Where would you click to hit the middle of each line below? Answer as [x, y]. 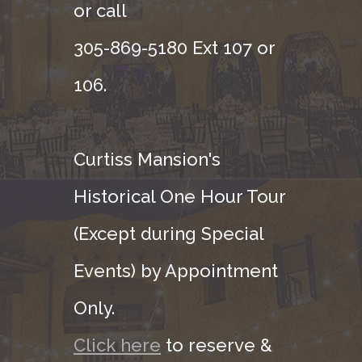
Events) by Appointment [176, 270]
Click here [117, 345]
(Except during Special [168, 233]
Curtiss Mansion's [147, 159]
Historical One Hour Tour [180, 196]
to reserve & [217, 345]
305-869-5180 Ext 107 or [174, 47]
